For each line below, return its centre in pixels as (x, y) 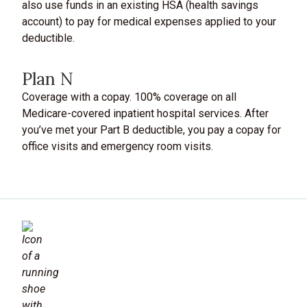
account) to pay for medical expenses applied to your (149, 22)
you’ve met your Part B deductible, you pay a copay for (151, 130)
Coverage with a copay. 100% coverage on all (129, 97)
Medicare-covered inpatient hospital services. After (145, 113)
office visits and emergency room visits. (118, 146)
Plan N (48, 79)
